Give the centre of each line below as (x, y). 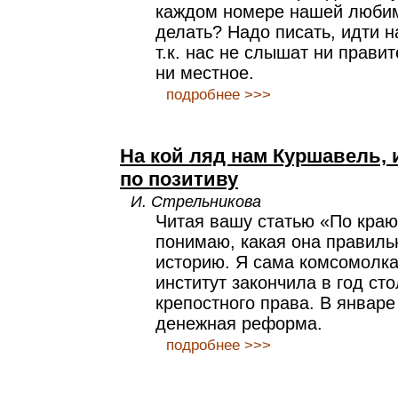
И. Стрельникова (196, 201)
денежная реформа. (239, 323)
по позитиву (179, 179)
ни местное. (205, 73)
